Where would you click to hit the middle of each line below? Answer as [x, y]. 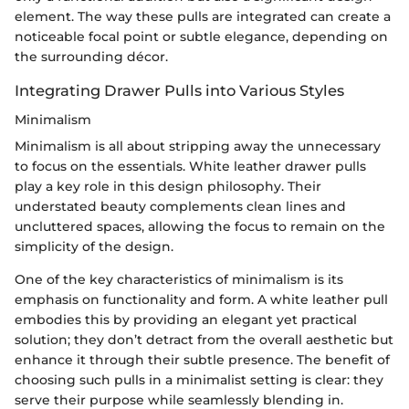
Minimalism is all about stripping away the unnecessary [198, 147]
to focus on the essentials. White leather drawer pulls [190, 167]
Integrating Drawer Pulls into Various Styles [179, 91]
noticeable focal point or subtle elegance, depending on [201, 37]
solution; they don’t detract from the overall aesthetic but [204, 340]
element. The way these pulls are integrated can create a [203, 17]
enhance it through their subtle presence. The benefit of [202, 360]
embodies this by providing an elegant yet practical [186, 320]
